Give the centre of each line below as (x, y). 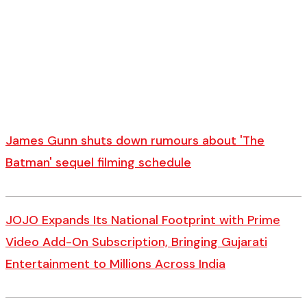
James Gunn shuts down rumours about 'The (135, 140)
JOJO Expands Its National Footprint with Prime (143, 220)
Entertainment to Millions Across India (115, 264)
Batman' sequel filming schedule (98, 162)
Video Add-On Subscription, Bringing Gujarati (136, 242)
